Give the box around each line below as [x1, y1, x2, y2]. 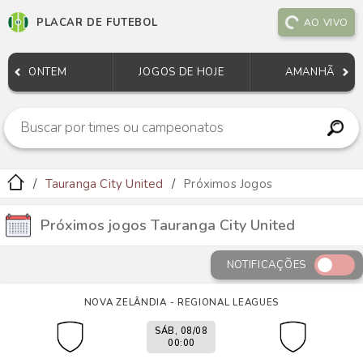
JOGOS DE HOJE [139, 65, 224, 79]
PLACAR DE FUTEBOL [36, 15, 158, 30]
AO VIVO [303, 15, 348, 29]
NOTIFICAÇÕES [226, 258, 306, 272]
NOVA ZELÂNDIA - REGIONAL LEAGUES [83, 296, 280, 309]
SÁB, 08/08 [155, 325, 208, 337]
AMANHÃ [284, 65, 335, 79]
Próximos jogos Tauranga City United [41, 216, 296, 235]
